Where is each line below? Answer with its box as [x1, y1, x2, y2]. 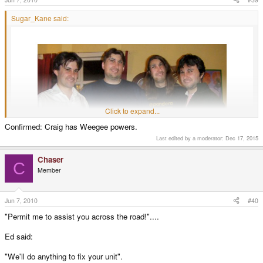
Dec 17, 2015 [225, 134, 258, 143]
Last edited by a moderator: [156, 134, 225, 143]
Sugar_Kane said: [11, 12, 69, 23]
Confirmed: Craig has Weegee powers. [5, 121, 137, 133]
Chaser [38, 154, 63, 166]
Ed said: [5, 230, 33, 242]
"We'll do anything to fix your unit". [5, 250, 123, 262]
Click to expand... [104, 105, 160, 116]
